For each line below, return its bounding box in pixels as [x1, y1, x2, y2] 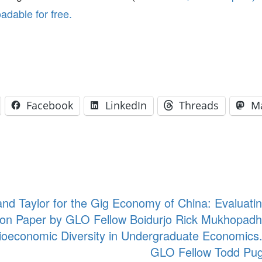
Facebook [26, 98, 73, 112]
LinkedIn [105, 98, 147, 112]
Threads [179, 98, 219, 112]
